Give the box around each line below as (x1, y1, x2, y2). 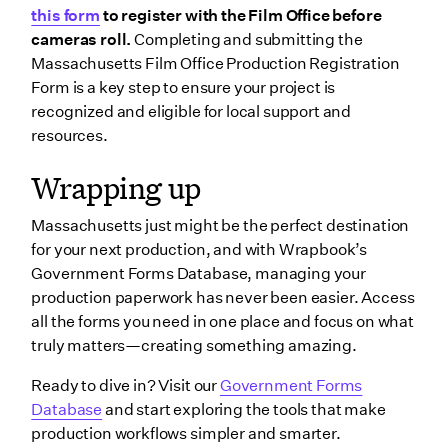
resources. (31, 125, 108, 145)
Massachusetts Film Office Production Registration (31, 53, 400, 73)
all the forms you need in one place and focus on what (31, 312, 414, 332)
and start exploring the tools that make (102, 400, 386, 420)
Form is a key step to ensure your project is (31, 77, 336, 97)
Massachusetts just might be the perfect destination (31, 216, 410, 236)
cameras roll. (31, 29, 132, 49)
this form (31, 5, 100, 25)
